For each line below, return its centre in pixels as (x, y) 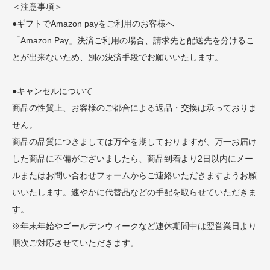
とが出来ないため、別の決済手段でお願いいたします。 (118, 57)
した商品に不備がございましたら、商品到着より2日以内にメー (133, 158)
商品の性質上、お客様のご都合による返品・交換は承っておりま (134, 108)
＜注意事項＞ (37, 6)
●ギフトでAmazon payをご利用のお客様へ (93, 23)
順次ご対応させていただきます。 (75, 243)
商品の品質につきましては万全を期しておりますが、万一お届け (134, 141)
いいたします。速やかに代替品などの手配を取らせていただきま (134, 192)
